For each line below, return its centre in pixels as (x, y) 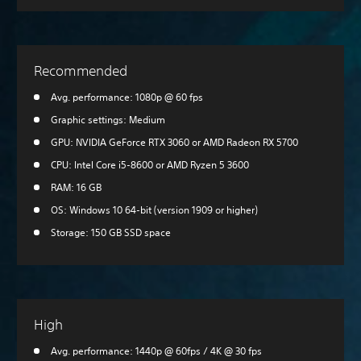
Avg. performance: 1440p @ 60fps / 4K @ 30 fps (156, 351)
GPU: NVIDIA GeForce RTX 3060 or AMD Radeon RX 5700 (174, 143)
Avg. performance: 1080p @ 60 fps (127, 98)
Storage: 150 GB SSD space (111, 233)
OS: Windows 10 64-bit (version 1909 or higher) (154, 210)
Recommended (81, 71)
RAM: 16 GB (76, 188)
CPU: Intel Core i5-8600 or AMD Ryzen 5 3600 (150, 165)
